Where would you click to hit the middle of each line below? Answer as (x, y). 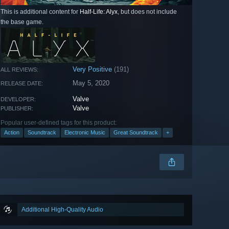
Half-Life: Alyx (99, 12)
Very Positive (93, 70)
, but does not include (147, 12)
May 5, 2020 (91, 83)
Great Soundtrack (136, 133)
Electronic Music (85, 133)
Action (12, 133)
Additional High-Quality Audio (62, 210)
